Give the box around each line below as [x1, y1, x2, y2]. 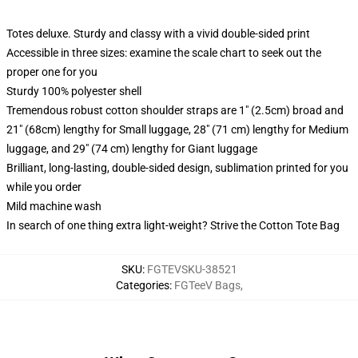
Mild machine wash [6, 200, 101, 213]
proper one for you [6, 66, 97, 78]
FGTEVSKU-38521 [146, 263, 237, 276]
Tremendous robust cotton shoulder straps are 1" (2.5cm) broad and [6, 104, 344, 117]
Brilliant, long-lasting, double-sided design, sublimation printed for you [6, 161, 348, 174]
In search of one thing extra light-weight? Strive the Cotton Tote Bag [6, 219, 340, 232]
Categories [115, 279, 169, 292]
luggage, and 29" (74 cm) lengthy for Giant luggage [6, 142, 257, 155]
